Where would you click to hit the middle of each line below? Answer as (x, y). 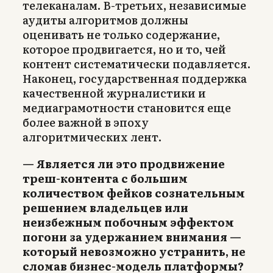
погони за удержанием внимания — (132, 236)
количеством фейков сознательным (134, 193)
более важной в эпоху (86, 122)
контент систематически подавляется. (136, 63)
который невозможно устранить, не (134, 251)
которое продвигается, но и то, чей (124, 49)
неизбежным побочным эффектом (128, 222)
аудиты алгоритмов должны (105, 19)
